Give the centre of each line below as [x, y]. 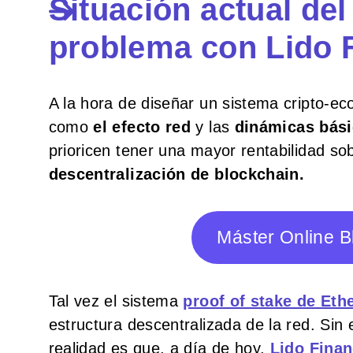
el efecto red [142, 126]
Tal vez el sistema [116, 301]
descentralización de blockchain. [176, 174]
